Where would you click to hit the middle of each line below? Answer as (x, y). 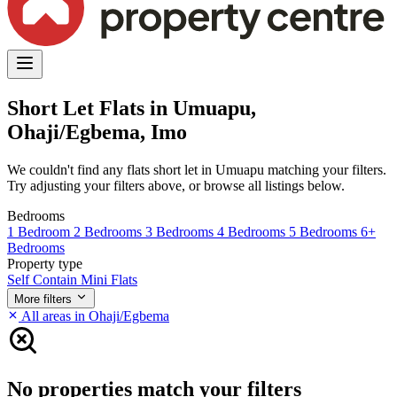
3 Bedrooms (181, 231)
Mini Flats (109, 279)
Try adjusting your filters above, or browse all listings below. (176, 185)
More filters (43, 299)
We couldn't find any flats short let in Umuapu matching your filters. (197, 169)
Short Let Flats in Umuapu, (132, 108)
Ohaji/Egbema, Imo (97, 132)
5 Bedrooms (325, 231)
